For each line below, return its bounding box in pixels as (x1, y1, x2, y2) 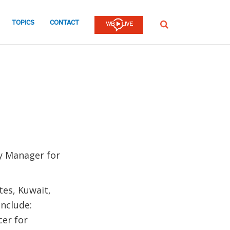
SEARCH (160, 20, 182, 28)
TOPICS (12, 19, 34, 26)
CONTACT (50, 19, 79, 26)
